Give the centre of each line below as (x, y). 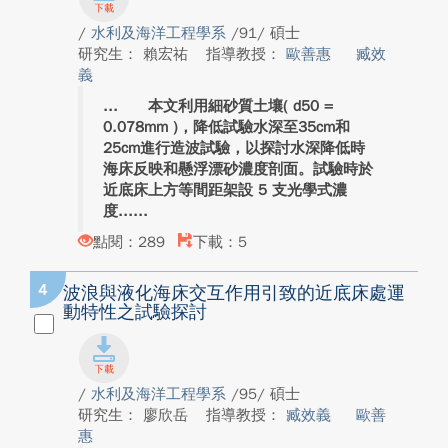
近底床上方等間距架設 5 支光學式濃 (225, 190)
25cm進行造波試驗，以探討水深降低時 (234, 148)
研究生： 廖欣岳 (135, 415)
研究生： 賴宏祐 (135, 54)
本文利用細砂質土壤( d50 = (225, 106)
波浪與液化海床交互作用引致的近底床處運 (234, 293)
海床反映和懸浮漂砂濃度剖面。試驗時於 (238, 169)
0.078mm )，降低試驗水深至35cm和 (226, 127)
